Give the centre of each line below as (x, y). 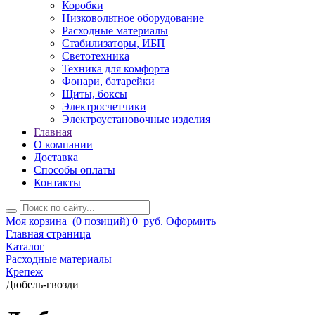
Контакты (57, 183)
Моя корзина (36, 221)
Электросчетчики (104, 107)
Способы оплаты (75, 170)
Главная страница (48, 234)
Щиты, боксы (95, 94)
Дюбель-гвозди (42, 285)
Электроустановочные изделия (136, 120)
